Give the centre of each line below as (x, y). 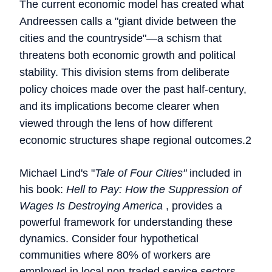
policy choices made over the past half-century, (133, 90)
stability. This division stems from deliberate (124, 73)
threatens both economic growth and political (127, 56)
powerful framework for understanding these (126, 223)
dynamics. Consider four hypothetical (109, 239)
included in (214, 173)
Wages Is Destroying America (91, 206)
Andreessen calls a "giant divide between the (128, 22)
